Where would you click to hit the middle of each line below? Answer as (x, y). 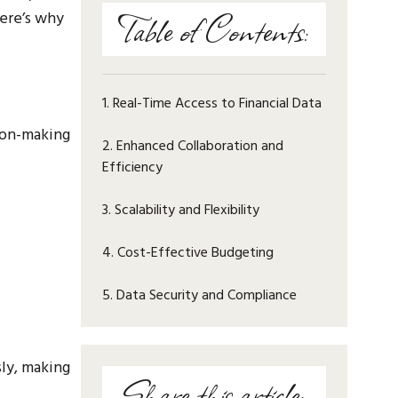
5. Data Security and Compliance (199, 295)
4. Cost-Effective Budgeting (188, 252)
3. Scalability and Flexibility (181, 210)
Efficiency (132, 167)
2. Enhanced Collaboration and (193, 146)
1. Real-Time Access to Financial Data (212, 103)
